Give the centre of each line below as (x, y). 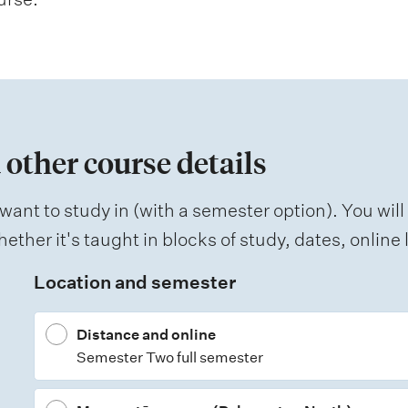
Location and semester (134, 283)
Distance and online (146, 335)
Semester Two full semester (169, 358)
